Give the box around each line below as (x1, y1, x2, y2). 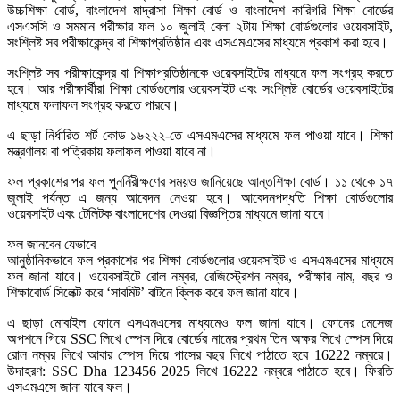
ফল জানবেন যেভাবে (7, 237, 96, 253)
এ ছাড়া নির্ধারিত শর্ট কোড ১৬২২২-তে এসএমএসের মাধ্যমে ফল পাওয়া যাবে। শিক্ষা (7, 128, 393, 144)
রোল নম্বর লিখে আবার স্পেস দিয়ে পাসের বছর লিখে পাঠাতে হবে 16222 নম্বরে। (7, 347, 393, 363)
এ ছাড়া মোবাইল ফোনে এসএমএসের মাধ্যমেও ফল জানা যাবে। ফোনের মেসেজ (7, 315, 393, 331)
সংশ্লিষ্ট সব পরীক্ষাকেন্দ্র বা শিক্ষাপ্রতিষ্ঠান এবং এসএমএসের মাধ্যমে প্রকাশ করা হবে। (7, 35, 388, 51)
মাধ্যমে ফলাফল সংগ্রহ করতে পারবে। (7, 97, 179, 113)
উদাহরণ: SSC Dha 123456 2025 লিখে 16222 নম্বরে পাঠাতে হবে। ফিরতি (7, 363, 393, 379)
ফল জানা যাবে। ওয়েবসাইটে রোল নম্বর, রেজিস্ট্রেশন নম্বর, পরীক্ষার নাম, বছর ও (7, 269, 393, 285)
